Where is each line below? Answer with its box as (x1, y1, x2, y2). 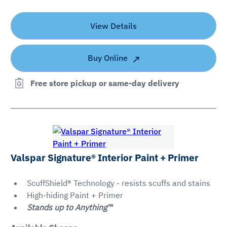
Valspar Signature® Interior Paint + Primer (10, 151, 199, 164)
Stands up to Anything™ (26, 202, 112, 212)
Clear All (30, 100, 63, 110)
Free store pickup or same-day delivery (30, 78, 179, 88)
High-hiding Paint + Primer (26, 190, 123, 200)
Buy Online (88, 53, 128, 63)
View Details (90, 20, 137, 31)
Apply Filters (137, 100, 183, 110)
